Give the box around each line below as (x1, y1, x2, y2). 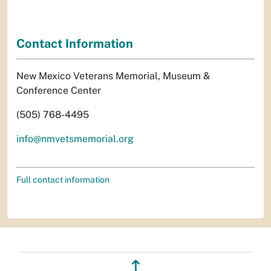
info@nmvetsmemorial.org (16, 133, 134, 145)
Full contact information (16, 175, 109, 185)
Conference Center (16, 85, 101, 97)
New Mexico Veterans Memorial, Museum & (16, 70, 210, 82)
